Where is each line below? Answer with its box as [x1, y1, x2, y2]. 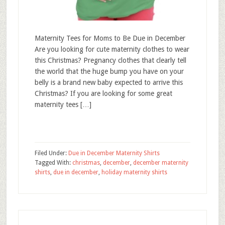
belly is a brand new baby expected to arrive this [34, 78, 183, 86]
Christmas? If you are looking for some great [34, 89, 172, 97]
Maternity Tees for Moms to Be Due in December [34, 34, 185, 42]
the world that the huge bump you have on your [34, 67, 184, 75]
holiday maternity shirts [101, 169, 167, 176]
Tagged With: [34, 159, 72, 166]
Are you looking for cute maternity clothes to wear [34, 45, 189, 53]
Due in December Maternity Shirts [68, 150, 160, 157]
